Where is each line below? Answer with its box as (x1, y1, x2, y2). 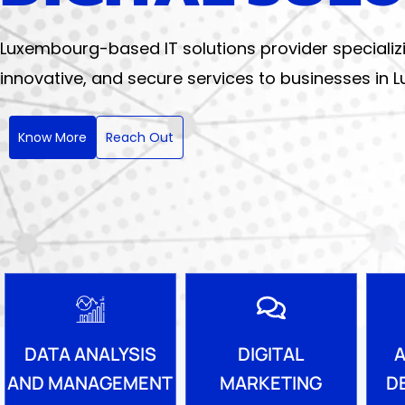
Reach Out (106, 127, 174, 146)
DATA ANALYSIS (24, 342, 156, 366)
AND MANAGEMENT (7, 371, 174, 395)
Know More (18, 127, 87, 146)
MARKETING (220, 370, 323, 395)
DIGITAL (237, 341, 305, 366)
